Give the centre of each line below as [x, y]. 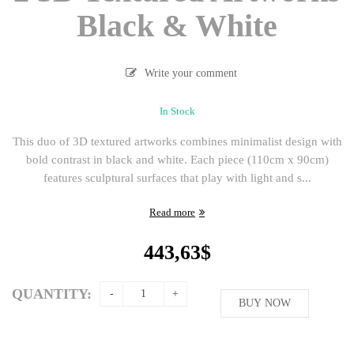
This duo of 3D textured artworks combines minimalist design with [177, 142]
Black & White [177, 25]
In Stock [177, 112]
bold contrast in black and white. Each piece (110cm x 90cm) [177, 160]
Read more [172, 213]
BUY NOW [264, 303]
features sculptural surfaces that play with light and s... [177, 178]
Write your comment [190, 73]
